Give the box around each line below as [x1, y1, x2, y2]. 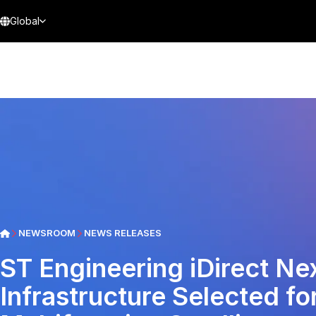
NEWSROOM [18, 227, 75, 238]
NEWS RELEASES [83, 227, 162, 238]
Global [10, 15, 39, 27]
